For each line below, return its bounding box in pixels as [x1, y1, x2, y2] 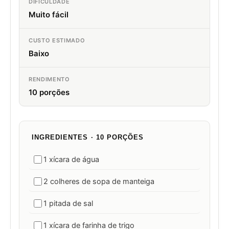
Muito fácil [29, 10, 68, 20]
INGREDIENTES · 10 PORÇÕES [32, 133, 144, 142]
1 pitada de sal [43, 199, 93, 209]
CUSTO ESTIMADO [29, 37, 85, 44]
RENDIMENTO [29, 76, 70, 83]
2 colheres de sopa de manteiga [43, 177, 154, 187]
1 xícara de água [43, 155, 99, 165]
